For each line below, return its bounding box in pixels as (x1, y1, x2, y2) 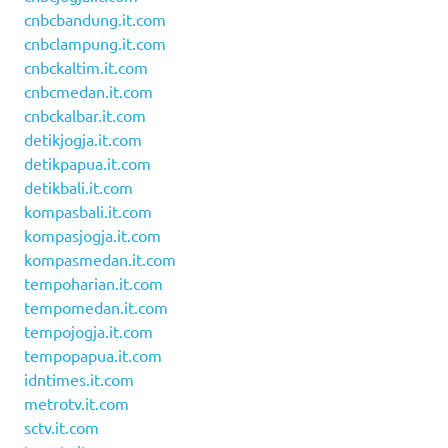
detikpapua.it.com (24, 152, 151, 173)
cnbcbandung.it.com (24, 8, 166, 29)
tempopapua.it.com (24, 344, 162, 365)
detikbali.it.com (24, 176, 133, 197)
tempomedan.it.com (24, 296, 168, 317)
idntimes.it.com (24, 368, 134, 389)
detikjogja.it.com (24, 128, 142, 149)
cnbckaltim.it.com (24, 56, 148, 77)
